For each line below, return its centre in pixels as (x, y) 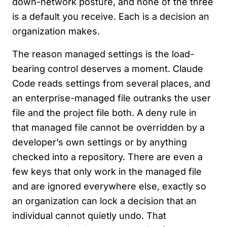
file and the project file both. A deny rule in (104, 113)
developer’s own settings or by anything (100, 142)
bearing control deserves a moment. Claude (108, 69)
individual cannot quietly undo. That (89, 216)
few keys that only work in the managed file (107, 172)
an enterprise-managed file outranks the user (111, 98)
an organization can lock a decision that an (104, 201)
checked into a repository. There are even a (107, 157)
